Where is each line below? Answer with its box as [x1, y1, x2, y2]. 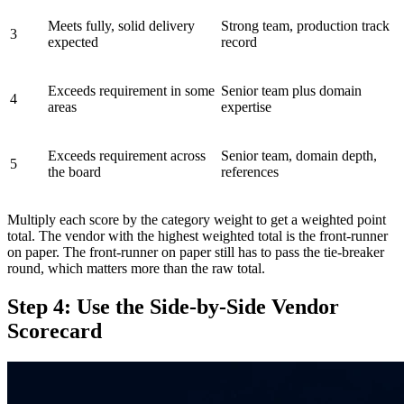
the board [48, 164, 101, 180]
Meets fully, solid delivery [48, 18, 195, 34]
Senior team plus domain [221, 83, 362, 99]
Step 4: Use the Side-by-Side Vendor [7, 294, 339, 318]
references [221, 164, 279, 180]
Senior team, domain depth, [221, 148, 377, 164]
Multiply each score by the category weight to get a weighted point [7, 212, 386, 228]
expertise [221, 99, 271, 115]
